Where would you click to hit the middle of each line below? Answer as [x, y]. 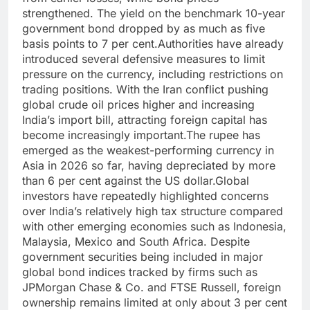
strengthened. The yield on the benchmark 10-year [154, 13]
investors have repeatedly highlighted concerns [145, 196]
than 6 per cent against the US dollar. [119, 181]
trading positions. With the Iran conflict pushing [145, 90]
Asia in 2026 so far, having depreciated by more [149, 166]
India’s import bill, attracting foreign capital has [145, 120]
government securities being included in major [143, 257]
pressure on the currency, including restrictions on [153, 74]
